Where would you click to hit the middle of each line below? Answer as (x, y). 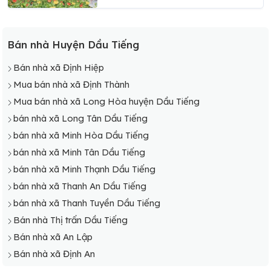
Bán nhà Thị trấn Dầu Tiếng (70, 220)
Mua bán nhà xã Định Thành (71, 84)
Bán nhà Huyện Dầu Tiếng (73, 44)
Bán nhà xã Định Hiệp (59, 67)
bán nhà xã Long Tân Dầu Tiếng (80, 118)
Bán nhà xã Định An (54, 253)
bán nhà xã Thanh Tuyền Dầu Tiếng (87, 203)
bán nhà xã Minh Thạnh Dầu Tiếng (84, 169)
